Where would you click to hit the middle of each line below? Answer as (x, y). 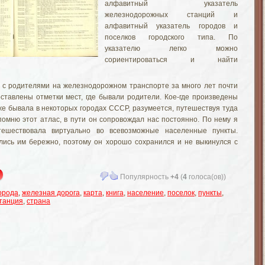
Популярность (144, 177)
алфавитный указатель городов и (171, 26)
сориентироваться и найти (171, 60)
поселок (181, 193)
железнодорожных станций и (171, 15)
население (146, 193)
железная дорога (51, 193)
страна (38, 201)
